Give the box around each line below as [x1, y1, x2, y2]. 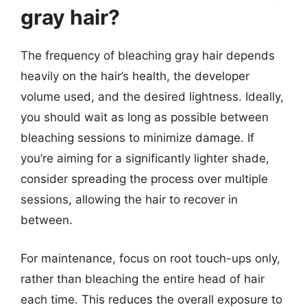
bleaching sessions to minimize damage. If [21, 131, 254, 145]
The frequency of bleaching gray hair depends [21, 49, 275, 62]
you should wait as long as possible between [21, 110, 269, 124]
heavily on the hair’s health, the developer [21, 69, 249, 83]
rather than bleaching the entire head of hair [21, 271, 265, 286]
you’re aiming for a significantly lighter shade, [21, 151, 269, 165]
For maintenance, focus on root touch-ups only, [21, 251, 280, 265]
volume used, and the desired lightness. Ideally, [21, 90, 284, 103]
